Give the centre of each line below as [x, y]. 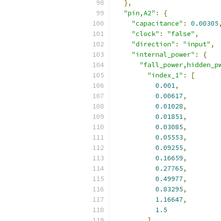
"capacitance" [157, 23]
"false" [181, 34]
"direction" [153, 44]
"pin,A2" [140, 13]
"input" [197, 44]
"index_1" [165, 75]
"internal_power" [163, 55]
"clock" [146, 34]
